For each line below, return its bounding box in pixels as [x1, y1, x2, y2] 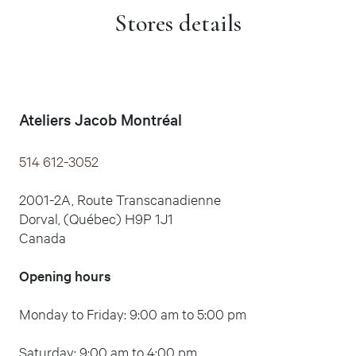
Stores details [114, 8, 242, 38]
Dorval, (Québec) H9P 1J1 [19, 208, 173, 227]
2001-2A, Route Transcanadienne [19, 189, 221, 208]
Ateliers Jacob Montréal [19, 108, 182, 130]
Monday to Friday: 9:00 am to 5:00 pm [19, 304, 246, 323]
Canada [19, 227, 66, 246]
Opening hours [19, 265, 111, 284]
